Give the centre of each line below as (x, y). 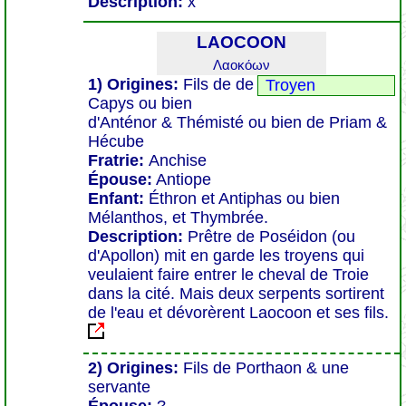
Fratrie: (118, 160)
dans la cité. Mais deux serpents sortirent (236, 294)
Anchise (178, 160)
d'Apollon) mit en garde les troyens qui (226, 256)
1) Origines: (133, 84)
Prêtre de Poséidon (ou (271, 237)
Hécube (116, 141)
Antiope (182, 179)
